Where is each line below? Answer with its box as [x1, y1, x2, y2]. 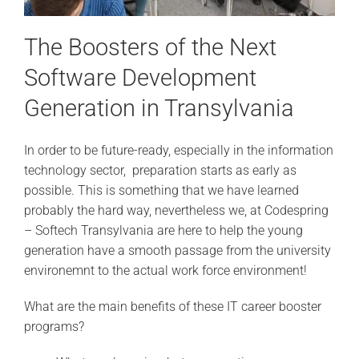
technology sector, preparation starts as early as [23, 162, 296, 178]
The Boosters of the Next [23, 34, 276, 62]
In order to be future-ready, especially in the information [23, 142, 333, 158]
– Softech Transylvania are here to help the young [23, 222, 303, 238]
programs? [23, 318, 84, 334]
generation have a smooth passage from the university [23, 242, 331, 258]
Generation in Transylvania [23, 95, 294, 123]
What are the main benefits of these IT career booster [23, 298, 321, 314]
